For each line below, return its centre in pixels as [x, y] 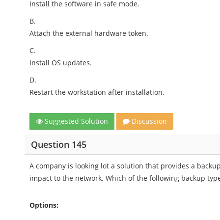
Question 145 [58, 144]
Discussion [149, 121]
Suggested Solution [76, 121]
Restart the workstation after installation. [97, 92]
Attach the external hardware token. [89, 33]
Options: [44, 205]
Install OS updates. [61, 63]
